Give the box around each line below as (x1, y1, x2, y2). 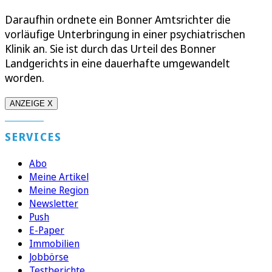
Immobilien (29, 237, 80, 251)
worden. (5, 70, 44, 86)
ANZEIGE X (10, 99, 53, 109)
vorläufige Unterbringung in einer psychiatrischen (5, 27, 245, 42)
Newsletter (29, 197, 78, 211)
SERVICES (5, 129, 62, 144)
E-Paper (29, 223, 64, 237)
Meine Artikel (29, 170, 89, 184)
